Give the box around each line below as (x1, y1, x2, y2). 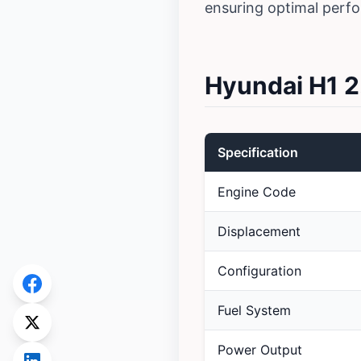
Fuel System (218, 302, 291, 319)
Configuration (218, 263, 301, 280)
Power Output (218, 342, 302, 359)
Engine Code (218, 184, 296, 201)
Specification (218, 144, 298, 161)
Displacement (218, 223, 301, 240)
